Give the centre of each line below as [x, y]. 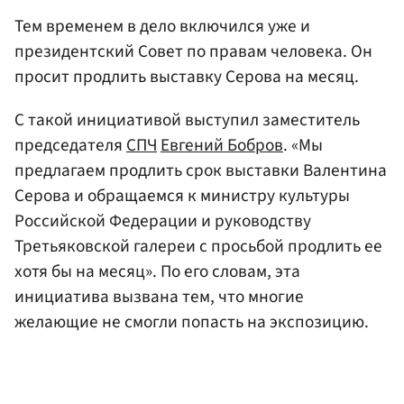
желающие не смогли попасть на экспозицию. [192, 321]
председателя [70, 145]
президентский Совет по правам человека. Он [193, 52]
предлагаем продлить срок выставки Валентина [201, 170]
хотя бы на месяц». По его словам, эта [157, 271]
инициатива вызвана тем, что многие [159, 296]
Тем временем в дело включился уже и [162, 27]
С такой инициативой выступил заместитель [187, 119]
